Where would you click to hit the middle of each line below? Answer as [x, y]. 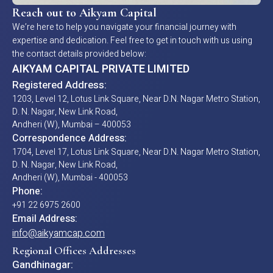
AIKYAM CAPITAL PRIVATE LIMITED [101, 69]
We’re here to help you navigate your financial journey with [124, 27]
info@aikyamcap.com [58, 233]
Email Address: [45, 218]
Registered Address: [59, 85]
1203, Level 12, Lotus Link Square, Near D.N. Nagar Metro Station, [136, 99]
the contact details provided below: [79, 54]
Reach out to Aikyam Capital [84, 12]
